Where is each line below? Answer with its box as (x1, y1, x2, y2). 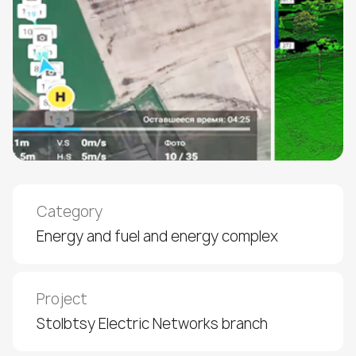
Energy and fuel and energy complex (37, 226, 278, 246)
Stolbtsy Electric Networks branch (37, 314, 268, 334)
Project (37, 289, 87, 309)
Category (37, 202, 103, 222)
